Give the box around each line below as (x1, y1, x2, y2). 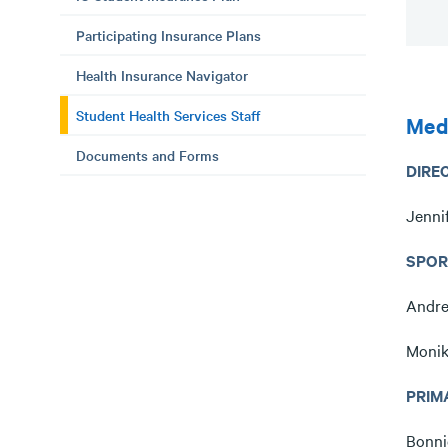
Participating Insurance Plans (76, 25, 261, 45)
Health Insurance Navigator (76, 65, 248, 85)
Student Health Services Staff (76, 105, 261, 125)
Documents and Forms (76, 145, 219, 165)
